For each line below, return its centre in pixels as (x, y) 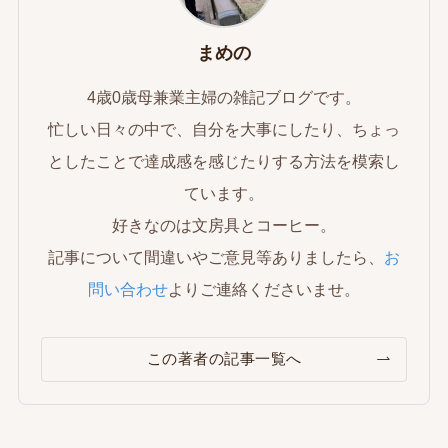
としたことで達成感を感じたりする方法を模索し (224, 160)
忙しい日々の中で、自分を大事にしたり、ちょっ (224, 128)
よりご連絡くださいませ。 (264, 288)
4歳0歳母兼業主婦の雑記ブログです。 (224, 96)
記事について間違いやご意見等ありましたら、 (216, 256)
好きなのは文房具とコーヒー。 (224, 224)
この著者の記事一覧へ (224, 358)
